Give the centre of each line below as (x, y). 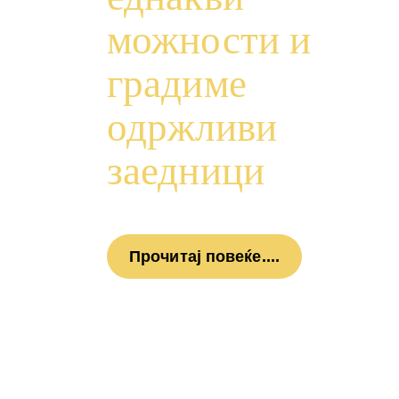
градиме (177, 83)
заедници (186, 171)
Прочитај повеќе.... (204, 256)
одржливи (192, 127)
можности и (209, 40)
